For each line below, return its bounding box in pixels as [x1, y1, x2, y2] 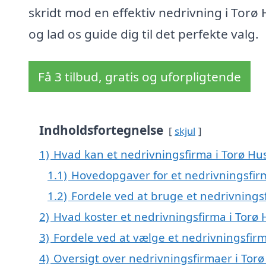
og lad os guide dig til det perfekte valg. [28, 26, 259, 43]
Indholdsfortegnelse [39, 122, 163, 139]
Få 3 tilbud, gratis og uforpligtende [38, 68, 241, 85]
